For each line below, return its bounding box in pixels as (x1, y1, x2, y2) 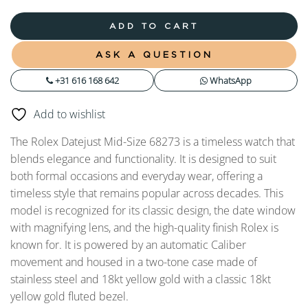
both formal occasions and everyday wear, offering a (10, 168, 263, 184)
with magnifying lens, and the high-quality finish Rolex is (10, 219, 278, 235)
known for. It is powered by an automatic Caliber (10, 236, 246, 252)
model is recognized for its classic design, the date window (10, 202, 296, 218)
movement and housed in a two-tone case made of (10, 254, 257, 269)
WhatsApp (208, 74, 252, 87)
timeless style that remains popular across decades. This (10, 185, 283, 201)
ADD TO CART (109, 21, 199, 30)
